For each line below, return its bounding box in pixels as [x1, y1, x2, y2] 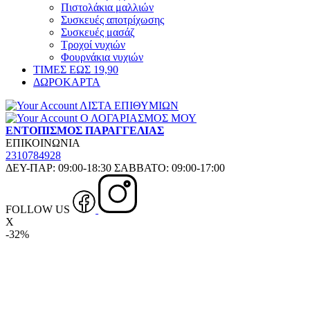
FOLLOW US [6, 203, 70, 216]
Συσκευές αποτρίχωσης [61, 14, 164, 26]
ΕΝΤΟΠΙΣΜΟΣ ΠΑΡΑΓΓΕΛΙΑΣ [6, 125, 164, 136]
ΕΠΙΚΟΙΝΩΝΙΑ [6, 137, 80, 149]
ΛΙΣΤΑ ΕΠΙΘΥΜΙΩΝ [80, 100, 179, 111]
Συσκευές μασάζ [61, 26, 135, 38]
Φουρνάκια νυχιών [61, 51, 143, 63]
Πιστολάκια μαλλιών [61, 1, 154, 13]
